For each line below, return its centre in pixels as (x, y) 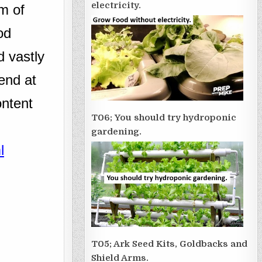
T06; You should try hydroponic (163, 117)
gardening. (116, 131)
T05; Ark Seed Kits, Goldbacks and (169, 244)
